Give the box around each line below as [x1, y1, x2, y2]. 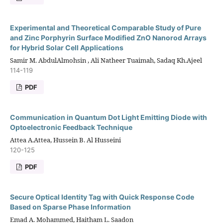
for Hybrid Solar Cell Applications [9, 43, 123, 52]
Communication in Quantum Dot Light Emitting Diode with [9, 112, 207, 121]
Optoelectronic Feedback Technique [9, 122, 132, 131]
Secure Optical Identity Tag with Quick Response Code [9, 192, 194, 201]
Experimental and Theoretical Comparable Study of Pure [9, 23, 201, 32]
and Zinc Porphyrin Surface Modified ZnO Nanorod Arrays [9, 33, 207, 42]
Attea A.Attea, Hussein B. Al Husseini [9, 135, 121, 144]
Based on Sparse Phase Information [9, 202, 131, 211]
